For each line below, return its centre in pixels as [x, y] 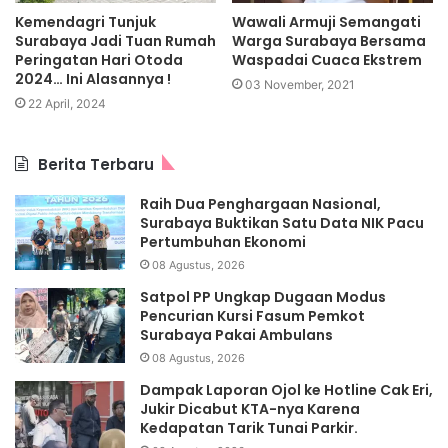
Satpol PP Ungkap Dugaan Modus [263, 296]
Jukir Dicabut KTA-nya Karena [250, 408]
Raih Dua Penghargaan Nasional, [260, 203]
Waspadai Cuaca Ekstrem [327, 59]
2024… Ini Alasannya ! [93, 78]
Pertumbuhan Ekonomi [223, 241]
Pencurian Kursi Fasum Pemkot [252, 315]
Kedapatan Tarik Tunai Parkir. [250, 427]
